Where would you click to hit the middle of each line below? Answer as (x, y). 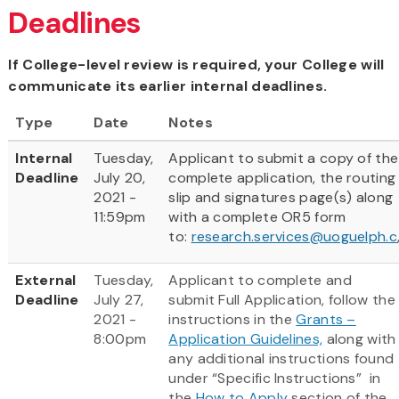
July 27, (119, 299)
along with (359, 338)
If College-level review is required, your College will (196, 64)
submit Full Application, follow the (282, 299)
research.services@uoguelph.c (294, 236)
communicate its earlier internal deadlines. (168, 85)
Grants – (326, 319)
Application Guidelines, (246, 338)
